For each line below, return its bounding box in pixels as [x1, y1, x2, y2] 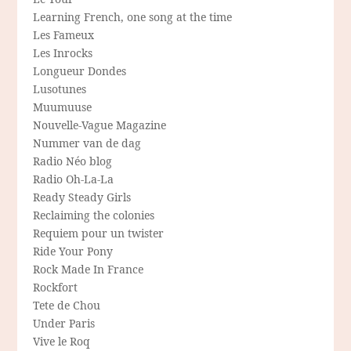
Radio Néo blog [33, 154, 113, 169]
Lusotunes [33, 81, 87, 97]
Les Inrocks [33, 45, 93, 61]
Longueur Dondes [33, 63, 127, 79]
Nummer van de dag [33, 136, 142, 151]
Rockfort [33, 280, 78, 295]
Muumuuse [33, 100, 92, 115]
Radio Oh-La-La [33, 172, 114, 187]
